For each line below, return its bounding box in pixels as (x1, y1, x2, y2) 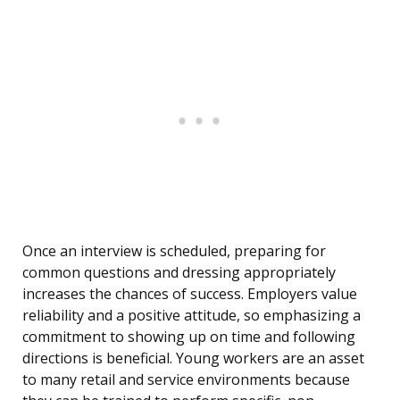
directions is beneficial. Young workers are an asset (22, 348, 364, 369)
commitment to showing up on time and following (22, 327, 355, 347)
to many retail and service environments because (22, 370, 350, 390)
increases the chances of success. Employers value (22, 284, 357, 304)
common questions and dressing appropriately (22, 262, 336, 283)
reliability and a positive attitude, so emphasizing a (22, 305, 361, 326)
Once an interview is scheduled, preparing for (22, 241, 326, 262)
